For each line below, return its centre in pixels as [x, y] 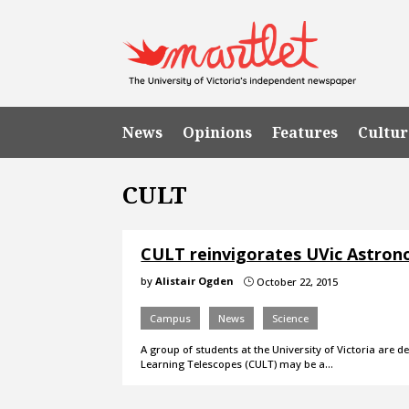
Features [305, 132]
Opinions [218, 132]
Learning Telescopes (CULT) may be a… [237, 363]
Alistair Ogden [195, 280]
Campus [171, 318]
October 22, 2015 [296, 281]
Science [291, 318]
